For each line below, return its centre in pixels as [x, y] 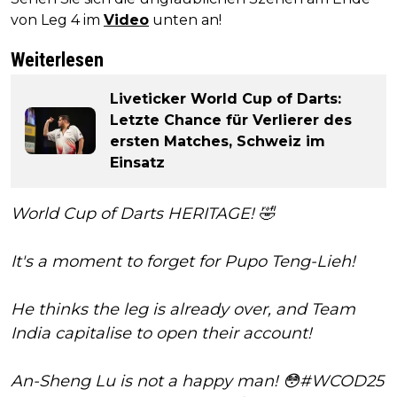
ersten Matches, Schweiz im [218, 141]
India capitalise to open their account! [161, 333]
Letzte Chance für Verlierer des [231, 120]
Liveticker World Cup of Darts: [226, 98]
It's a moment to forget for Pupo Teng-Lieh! [183, 261]
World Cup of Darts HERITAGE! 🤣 [143, 213]
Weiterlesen [57, 59]
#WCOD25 [342, 381]
